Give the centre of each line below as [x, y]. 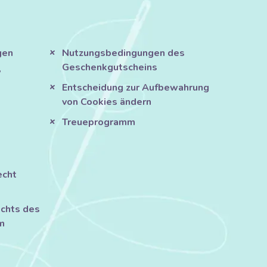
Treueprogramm [99, 122]
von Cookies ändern [107, 102]
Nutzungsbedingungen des [124, 53]
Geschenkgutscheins [110, 68]
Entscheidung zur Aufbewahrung [136, 88]
